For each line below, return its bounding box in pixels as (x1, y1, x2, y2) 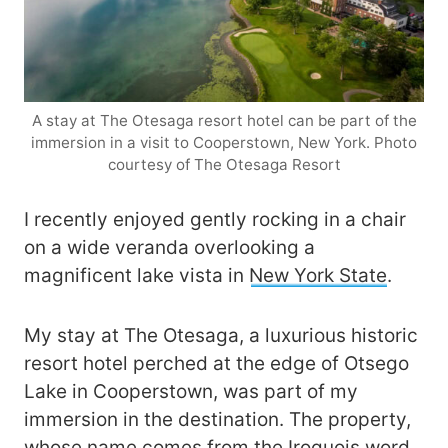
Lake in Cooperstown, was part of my (24, 379, 358, 403)
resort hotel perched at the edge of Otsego (24, 351, 409, 375)
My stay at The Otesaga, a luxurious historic (24, 323, 418, 347)
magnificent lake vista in (24, 263, 249, 287)
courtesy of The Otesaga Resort (107, 154, 341, 174)
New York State (249, 263, 387, 287)
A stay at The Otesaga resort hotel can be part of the (31, 110, 417, 130)
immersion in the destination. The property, (24, 407, 411, 431)
